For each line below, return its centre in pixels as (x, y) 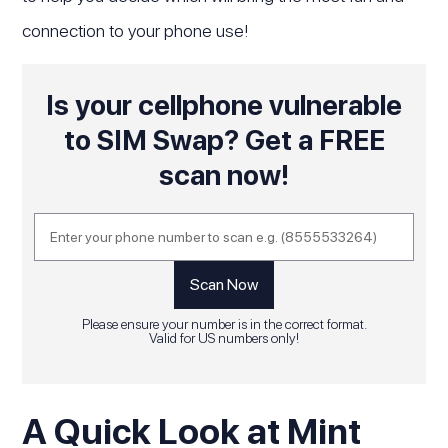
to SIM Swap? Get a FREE (224, 140)
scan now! (224, 175)
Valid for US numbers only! (224, 337)
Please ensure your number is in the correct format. (224, 323)
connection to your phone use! (136, 31)
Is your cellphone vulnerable (224, 105)
